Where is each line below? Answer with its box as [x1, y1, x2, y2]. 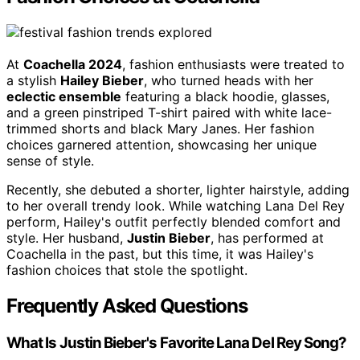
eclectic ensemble [6, 88, 121, 104]
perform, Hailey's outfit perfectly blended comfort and [6, 213, 341, 230]
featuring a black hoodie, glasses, [121, 88, 329, 104]
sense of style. [6, 152, 94, 169]
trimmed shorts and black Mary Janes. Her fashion [6, 120, 314, 137]
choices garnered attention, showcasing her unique [6, 136, 317, 153]
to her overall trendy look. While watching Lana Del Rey [6, 197, 345, 214]
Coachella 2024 [23, 55, 122, 72]
